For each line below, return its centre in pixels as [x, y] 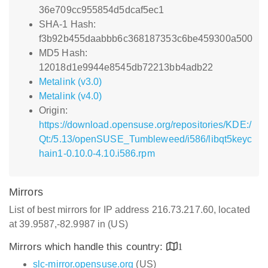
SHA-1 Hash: [68, 24]
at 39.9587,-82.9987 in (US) [68, 224]
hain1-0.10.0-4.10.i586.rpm [97, 153]
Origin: [53, 110]
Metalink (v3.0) [71, 82]
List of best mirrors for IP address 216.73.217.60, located [130, 210]
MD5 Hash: [63, 53]
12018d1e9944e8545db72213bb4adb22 [126, 67]
